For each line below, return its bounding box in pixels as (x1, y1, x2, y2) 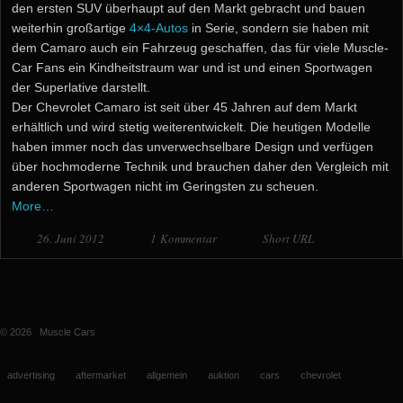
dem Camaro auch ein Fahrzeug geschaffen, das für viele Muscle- (12, 40, 389, 55)
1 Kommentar (150, 230, 217, 246)
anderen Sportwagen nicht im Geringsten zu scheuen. (12, 179, 318, 193)
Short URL (263, 230, 314, 246)
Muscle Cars (40, 327, 95, 337)
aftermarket (76, 370, 126, 381)
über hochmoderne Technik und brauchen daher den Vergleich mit (12, 159, 389, 174)
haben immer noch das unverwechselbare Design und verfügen (12, 139, 373, 154)
